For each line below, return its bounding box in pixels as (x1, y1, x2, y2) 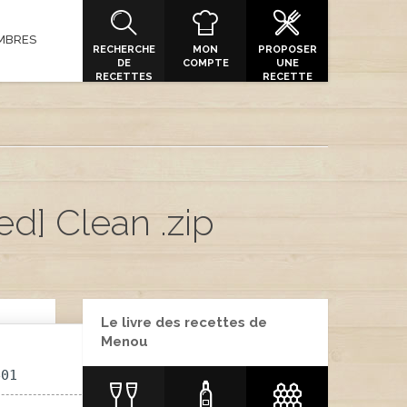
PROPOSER (257, 44, 317, 55)
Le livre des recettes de (101, 314, 267, 331)
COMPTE (182, 57, 229, 69)
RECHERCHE (92, 44, 155, 55)
